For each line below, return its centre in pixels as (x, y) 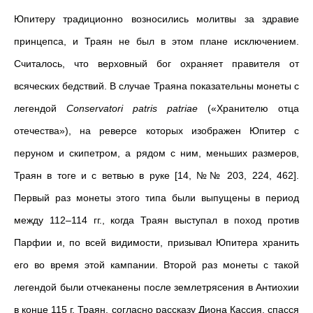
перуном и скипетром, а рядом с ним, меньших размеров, (156, 153)
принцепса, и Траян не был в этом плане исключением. (156, 41)
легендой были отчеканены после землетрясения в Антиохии (156, 287)
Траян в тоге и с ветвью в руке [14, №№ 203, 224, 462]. (156, 175)
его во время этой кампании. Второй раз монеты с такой (156, 265)
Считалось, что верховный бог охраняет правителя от (156, 64)
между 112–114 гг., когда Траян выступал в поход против (156, 220)
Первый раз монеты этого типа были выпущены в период (156, 198)
